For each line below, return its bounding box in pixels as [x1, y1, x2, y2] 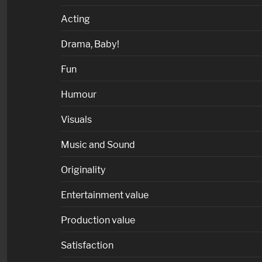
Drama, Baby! [61, 37, 119, 50]
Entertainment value [61, 188, 149, 201]
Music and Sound [61, 138, 135, 150]
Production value [61, 213, 135, 226]
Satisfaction [61, 239, 113, 251]
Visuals [61, 113, 92, 125]
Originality [61, 163, 106, 175]
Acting [61, 12, 90, 25]
